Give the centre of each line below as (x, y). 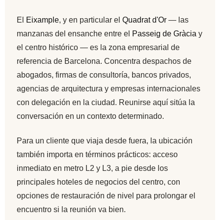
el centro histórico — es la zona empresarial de (98, 47)
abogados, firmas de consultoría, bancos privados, (104, 75)
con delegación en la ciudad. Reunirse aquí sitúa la (106, 102)
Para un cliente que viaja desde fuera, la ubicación (105, 141)
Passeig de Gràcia (164, 33)
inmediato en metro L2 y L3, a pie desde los (92, 168)
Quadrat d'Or (144, 20)
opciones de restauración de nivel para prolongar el (106, 196)
